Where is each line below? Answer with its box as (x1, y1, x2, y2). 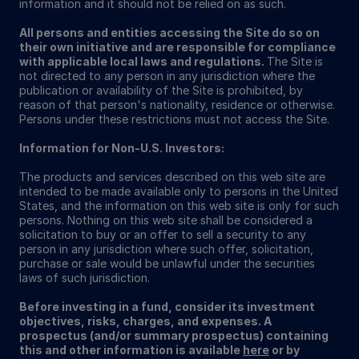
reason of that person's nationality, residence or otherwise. (19, 97, 335, 111)
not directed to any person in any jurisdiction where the (19, 68, 315, 83)
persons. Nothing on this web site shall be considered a (19, 212, 313, 227)
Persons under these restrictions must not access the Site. (19, 111, 329, 126)
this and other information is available (19, 342, 243, 357)
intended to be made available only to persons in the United (19, 184, 338, 198)
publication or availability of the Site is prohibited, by (19, 83, 303, 97)
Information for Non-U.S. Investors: (19, 140, 224, 155)
